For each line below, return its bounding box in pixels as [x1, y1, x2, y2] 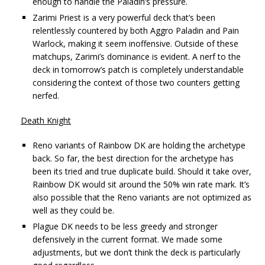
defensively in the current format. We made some [33, 233, 222, 245]
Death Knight [21, 114, 71, 126]
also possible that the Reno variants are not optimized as [33, 191, 251, 203]
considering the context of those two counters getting [33, 76, 240, 88]
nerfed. [33, 89, 59, 101]
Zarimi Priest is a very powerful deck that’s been [33, 11, 215, 23]
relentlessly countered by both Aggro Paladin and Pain [33, 24, 239, 36]
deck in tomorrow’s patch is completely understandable [33, 63, 244, 75]
